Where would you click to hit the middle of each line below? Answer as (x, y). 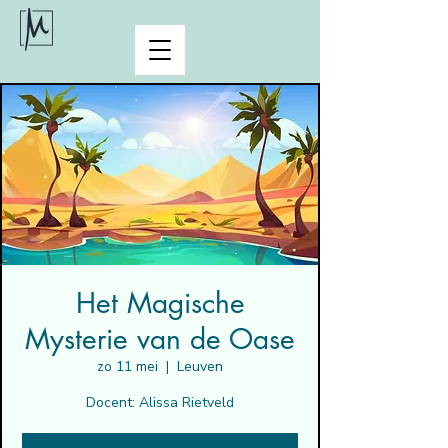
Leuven (200, 366)
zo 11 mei (127, 366)
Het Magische (160, 303)
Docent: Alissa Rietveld (160, 402)
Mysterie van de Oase (160, 339)
